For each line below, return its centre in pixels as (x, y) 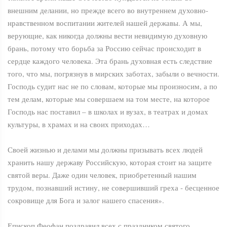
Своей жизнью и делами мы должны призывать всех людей (105, 150)
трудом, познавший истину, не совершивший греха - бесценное (113, 188)
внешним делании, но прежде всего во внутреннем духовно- (108, 10)
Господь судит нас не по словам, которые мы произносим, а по (112, 86)
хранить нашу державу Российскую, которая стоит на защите (110, 162)
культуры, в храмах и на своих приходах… (79, 124)
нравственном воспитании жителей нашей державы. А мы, (105, 23)
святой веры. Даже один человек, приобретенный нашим (102, 175)
